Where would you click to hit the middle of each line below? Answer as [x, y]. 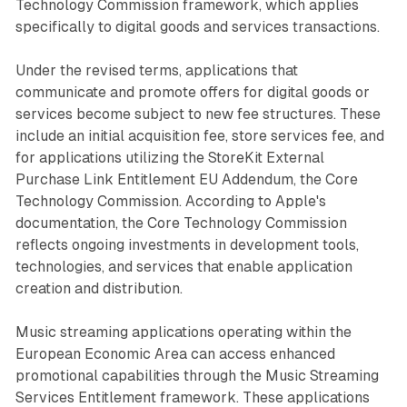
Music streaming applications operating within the [183, 333]
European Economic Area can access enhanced [175, 354]
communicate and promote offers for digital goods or [192, 93]
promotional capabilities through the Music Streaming [197, 376]
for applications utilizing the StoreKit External [169, 158]
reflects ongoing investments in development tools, [187, 245]
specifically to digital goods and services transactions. [197, 27]
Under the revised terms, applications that [156, 71]
